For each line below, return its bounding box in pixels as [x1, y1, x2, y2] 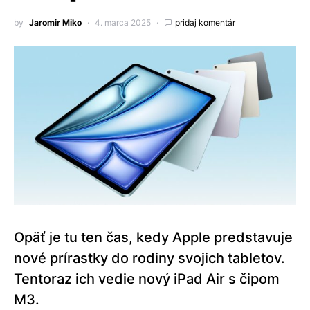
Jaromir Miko [29, 17, 82, 28]
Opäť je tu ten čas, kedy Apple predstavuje [14, 228, 293, 246]
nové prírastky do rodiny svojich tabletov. [14, 249, 285, 266]
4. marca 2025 [95, 17, 151, 28]
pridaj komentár [175, 17, 235, 28]
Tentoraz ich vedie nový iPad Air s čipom [14, 270, 280, 287]
